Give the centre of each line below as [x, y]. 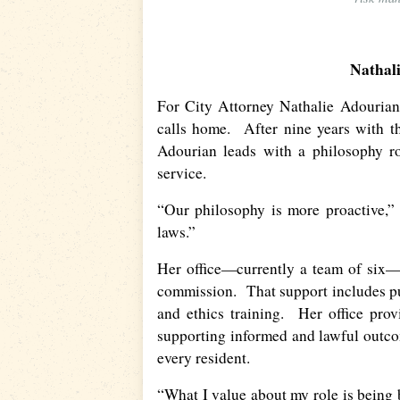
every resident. [204, 358]
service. [182, 173]
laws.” [176, 232]
